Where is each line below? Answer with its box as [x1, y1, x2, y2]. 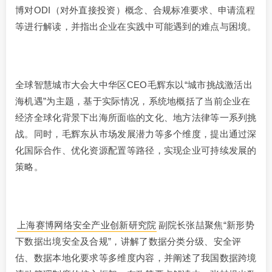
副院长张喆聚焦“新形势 [158, 220, 254, 231]
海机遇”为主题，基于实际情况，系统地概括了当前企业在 [15, 96, 251, 107]
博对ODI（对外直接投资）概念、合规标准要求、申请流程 [15, 5, 256, 16]
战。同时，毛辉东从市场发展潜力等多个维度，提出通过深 [15, 129, 257, 140]
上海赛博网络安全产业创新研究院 [17, 220, 157, 231]
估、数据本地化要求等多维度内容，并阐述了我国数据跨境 [15, 253, 257, 263]
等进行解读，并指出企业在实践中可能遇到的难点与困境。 [15, 21, 257, 32]
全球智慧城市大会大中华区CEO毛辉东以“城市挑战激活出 [15, 80, 253, 90]
